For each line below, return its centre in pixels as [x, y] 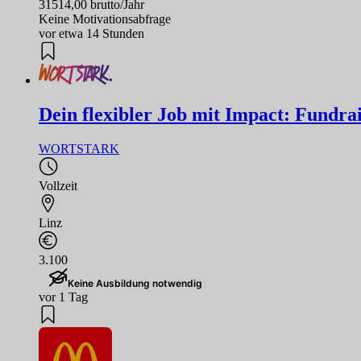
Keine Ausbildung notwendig [135, 284]
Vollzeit [58, 186]
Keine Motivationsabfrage [105, 19]
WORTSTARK [79, 149]
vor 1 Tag [63, 297]
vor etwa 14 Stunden [91, 34]
